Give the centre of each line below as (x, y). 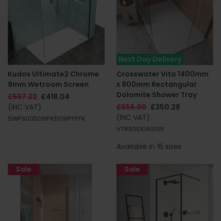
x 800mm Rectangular (157, 84)
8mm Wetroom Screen (48, 84)
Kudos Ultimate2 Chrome (54, 74)
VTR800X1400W (140, 129)
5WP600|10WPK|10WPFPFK (47, 119)
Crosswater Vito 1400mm (163, 74)
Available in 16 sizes (149, 147)
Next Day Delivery (150, 59)
